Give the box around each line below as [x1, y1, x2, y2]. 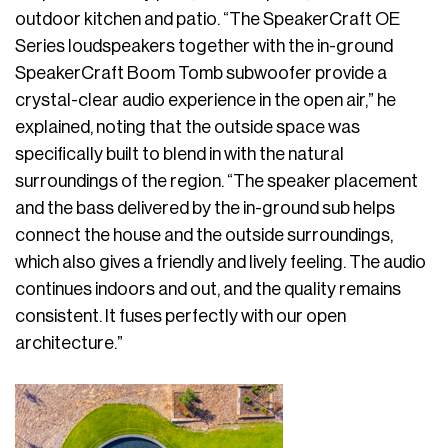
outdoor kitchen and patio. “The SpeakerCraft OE [15, 10, 400, 28]
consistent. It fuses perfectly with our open [15, 307, 346, 325]
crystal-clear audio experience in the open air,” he [15, 91, 396, 109]
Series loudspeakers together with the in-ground [15, 37, 393, 55]
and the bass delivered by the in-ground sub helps [15, 199, 395, 217]
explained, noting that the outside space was [15, 118, 360, 136]
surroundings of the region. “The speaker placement [15, 172, 418, 190]
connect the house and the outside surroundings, [15, 226, 393, 244]
